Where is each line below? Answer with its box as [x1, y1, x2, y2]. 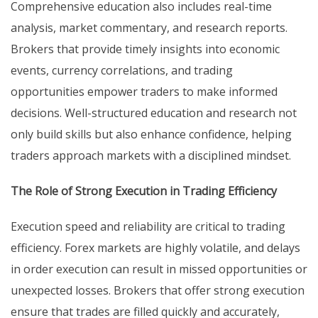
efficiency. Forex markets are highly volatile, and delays [11, 240, 300, 256]
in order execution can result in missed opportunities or [11, 261, 307, 278]
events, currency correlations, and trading [11, 62, 233, 79]
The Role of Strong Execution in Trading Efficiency [11, 183, 277, 199]
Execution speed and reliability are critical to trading [11, 219, 285, 235]
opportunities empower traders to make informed [11, 84, 278, 100]
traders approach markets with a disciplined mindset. [11, 148, 291, 164]
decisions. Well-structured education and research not [11, 105, 297, 121]
